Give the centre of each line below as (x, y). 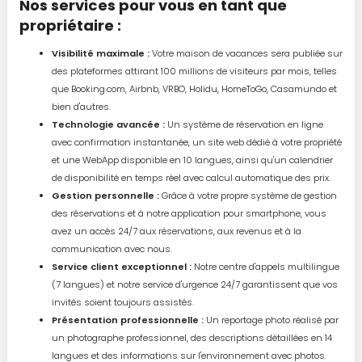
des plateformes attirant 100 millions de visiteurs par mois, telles (194, 72)
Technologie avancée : (108, 125)
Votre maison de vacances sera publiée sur (246, 54)
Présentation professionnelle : (127, 320)
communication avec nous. (112, 249)
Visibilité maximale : (100, 54)
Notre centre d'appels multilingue (265, 267)
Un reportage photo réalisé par (271, 320)
